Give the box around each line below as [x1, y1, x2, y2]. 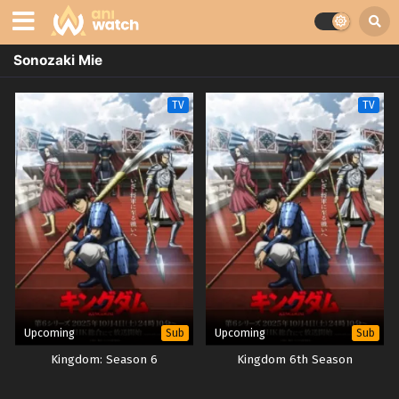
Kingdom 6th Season [237, 353, 353, 367]
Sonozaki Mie [13, 52, 102, 69]
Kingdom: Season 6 [51, 353, 158, 367]
